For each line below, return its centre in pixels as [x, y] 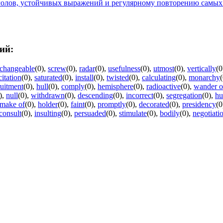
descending [95, 96]
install [84, 78]
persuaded [90, 113]
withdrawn [48, 96]
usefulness [124, 69]
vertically [202, 69]
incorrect [140, 96]
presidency [199, 105]
